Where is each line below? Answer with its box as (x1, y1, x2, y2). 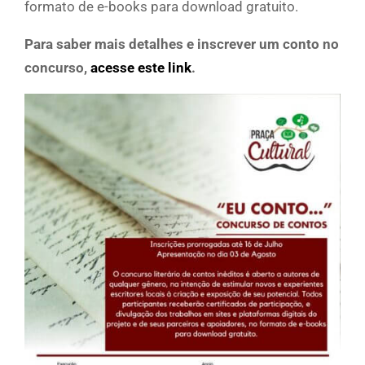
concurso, (24, 59, 90, 77)
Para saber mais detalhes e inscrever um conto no (24, 36, 339, 53)
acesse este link (90, 59, 191, 77)
